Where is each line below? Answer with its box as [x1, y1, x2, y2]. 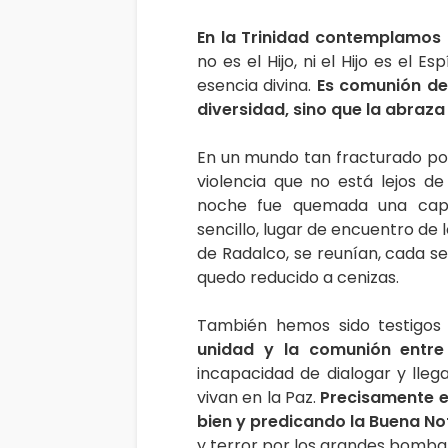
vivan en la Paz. [197, 385, 321, 409]
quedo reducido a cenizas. [197, 265, 403, 289]
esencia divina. [197, 73, 317, 97]
